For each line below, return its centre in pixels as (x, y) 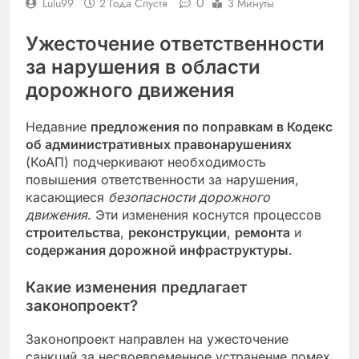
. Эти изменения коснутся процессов (204, 214)
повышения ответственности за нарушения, (162, 179)
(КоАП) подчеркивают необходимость (146, 161)
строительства (73, 232)
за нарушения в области (143, 67)
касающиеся (67, 197)
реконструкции (177, 232)
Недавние (58, 126)
